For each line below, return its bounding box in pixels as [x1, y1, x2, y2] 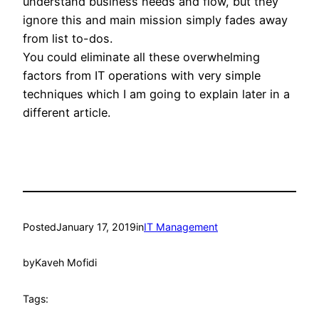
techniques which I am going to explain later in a [23, 87, 290, 102]
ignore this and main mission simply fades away [23, 13, 288, 28]
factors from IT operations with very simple [23, 68, 261, 83]
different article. [23, 105, 110, 120]
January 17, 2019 [56, 220, 136, 233]
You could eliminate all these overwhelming [23, 50, 260, 65]
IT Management [144, 220, 218, 233]
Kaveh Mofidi [35, 256, 97, 269]
